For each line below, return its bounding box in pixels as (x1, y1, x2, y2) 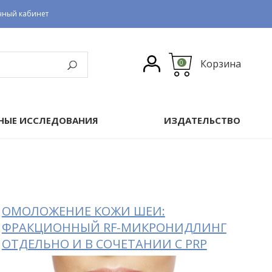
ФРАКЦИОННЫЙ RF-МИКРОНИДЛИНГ (1, 219, 226, 236)
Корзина (200, 57, 241, 71)
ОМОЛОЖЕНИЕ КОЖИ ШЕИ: (1, 202, 165, 219)
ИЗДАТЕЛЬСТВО (164, 114, 241, 126)
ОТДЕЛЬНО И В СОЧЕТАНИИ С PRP (1, 235, 207, 252)
